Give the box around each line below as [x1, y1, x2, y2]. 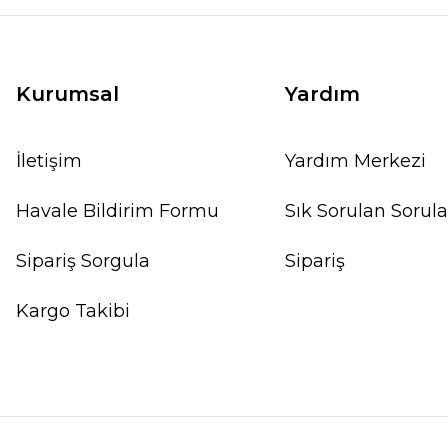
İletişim [16, 150, 82, 172]
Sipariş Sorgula [16, 250, 150, 272]
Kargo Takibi [16, 300, 130, 322]
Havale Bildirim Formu [16, 200, 219, 222]
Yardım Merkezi [284, 150, 426, 172]
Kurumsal [16, 82, 119, 106]
